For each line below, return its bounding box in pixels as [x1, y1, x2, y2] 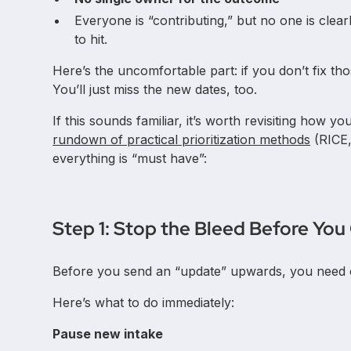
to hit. [74, 31, 108, 47]
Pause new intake [52, 325, 164, 342]
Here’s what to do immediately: [52, 294, 235, 310]
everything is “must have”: [52, 150, 208, 166]
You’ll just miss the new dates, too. [52, 81, 258, 97]
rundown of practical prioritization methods [52, 131, 311, 147]
